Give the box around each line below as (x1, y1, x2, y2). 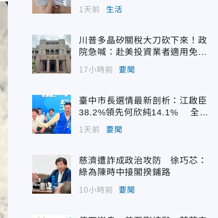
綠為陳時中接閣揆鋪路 (79, 167, 171, 177)
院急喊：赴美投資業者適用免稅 (79, 47, 207, 57)
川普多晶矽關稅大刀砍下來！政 (79, 36, 207, 45)
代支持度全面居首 (79, 119, 152, 129)
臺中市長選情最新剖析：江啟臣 (79, 95, 207, 106)
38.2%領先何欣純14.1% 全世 (79, 107, 209, 117)
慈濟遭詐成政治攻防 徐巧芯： (79, 156, 207, 165)
